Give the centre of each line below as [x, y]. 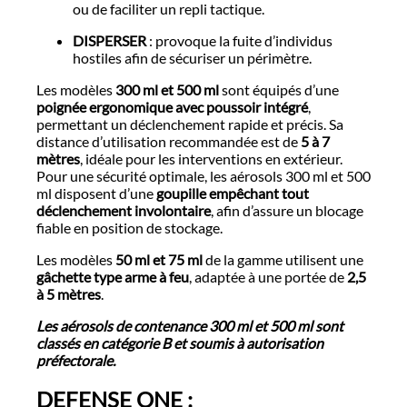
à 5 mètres [69, 293]
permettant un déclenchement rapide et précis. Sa [190, 124]
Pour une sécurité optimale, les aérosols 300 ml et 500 [203, 175]
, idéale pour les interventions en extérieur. [211, 158]
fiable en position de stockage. [129, 227]
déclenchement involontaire [124, 210]
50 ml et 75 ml [159, 259]
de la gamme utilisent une [283, 259]
